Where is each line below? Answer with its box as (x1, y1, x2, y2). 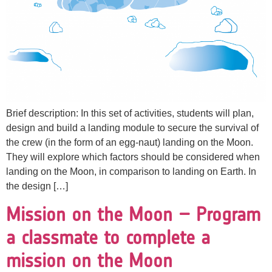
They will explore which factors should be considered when (6, 152, 260, 163)
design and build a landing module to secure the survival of (6, 123, 259, 134)
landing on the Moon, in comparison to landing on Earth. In (6, 166, 256, 177)
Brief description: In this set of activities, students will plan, (6, 108, 254, 119)
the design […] (6, 181, 68, 192)
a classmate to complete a (6, 225, 210, 249)
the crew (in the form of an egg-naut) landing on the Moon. (6, 137, 253, 148)
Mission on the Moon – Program (6, 202, 260, 226)
